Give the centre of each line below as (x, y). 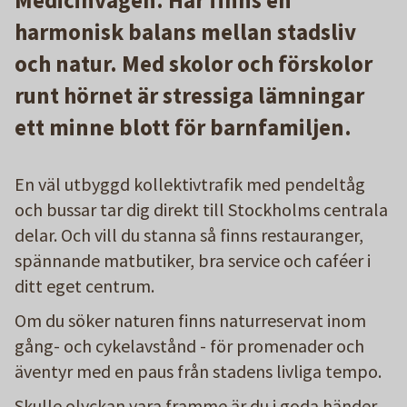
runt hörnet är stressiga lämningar (189, 95)
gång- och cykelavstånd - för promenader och (189, 345)
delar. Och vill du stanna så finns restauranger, (189, 234)
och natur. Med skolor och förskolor (194, 63)
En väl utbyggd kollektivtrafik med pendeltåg (190, 184)
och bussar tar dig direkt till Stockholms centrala (201, 209)
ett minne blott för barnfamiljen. (183, 127)
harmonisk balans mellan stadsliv (185, 31)
